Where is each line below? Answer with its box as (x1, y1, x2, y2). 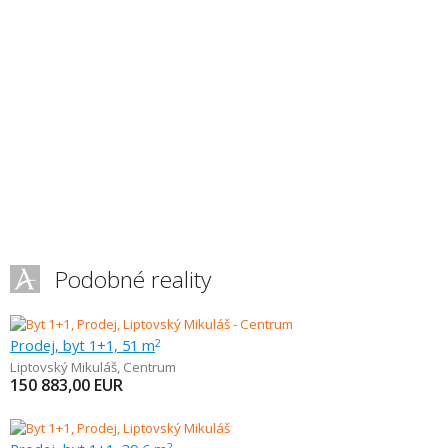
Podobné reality (55, 264, 211, 295)
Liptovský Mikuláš (10, 358, 117, 376)
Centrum (123, 358, 176, 376)
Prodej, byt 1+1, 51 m (10, 335, 155, 355)
